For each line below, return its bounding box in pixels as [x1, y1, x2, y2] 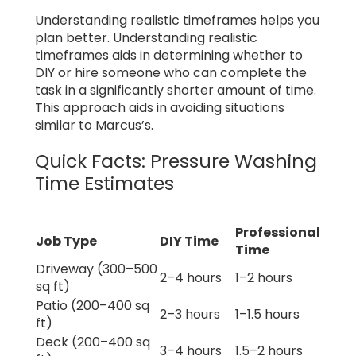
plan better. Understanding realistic [35, 29, 257, 48]
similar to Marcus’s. [35, 116, 153, 135]
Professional [235, 222, 320, 242]
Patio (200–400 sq [36, 296, 149, 315]
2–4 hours [160, 268, 222, 287]
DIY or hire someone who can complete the [35, 64, 307, 83]
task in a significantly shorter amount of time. [35, 81, 316, 100]
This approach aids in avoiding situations [35, 99, 284, 118]
